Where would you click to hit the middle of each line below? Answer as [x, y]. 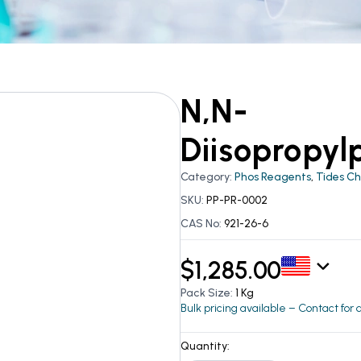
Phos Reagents [273, 177]
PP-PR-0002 [237, 201]
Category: [207, 177]
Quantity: [205, 346]
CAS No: [202, 224]
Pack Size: [208, 293]
